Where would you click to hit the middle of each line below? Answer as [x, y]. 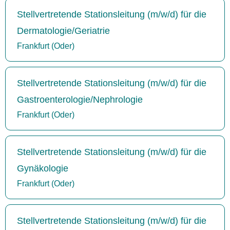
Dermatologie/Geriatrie [63, 31]
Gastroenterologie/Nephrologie [80, 99]
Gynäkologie [43, 168]
